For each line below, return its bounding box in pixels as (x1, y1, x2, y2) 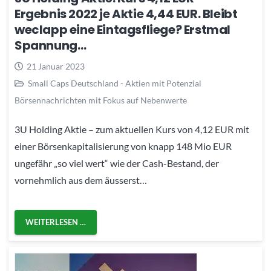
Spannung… (15, 37, 87, 54)
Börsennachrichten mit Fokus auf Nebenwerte (15, 95, 187, 106)
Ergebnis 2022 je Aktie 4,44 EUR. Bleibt (15, 5, 238, 23)
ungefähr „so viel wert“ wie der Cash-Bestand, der (15, 157, 219, 169)
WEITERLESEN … (25, 217, 87, 227)
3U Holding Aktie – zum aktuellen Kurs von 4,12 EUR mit (15, 123, 249, 135)
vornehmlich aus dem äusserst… (15, 174, 147, 186)
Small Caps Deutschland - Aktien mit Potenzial (27, 78, 201, 89)
